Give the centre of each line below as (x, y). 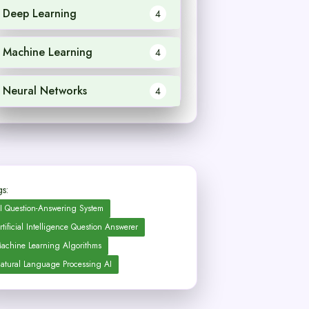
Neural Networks (44, 90)
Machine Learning (47, 52)
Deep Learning (39, 13)
